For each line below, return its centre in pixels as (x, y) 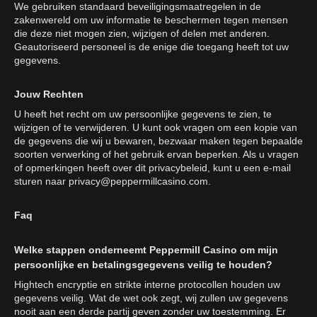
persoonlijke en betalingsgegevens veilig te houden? (143, 265)
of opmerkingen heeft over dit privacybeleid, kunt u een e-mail (152, 168)
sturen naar (41, 181)
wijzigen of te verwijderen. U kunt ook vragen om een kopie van (156, 127)
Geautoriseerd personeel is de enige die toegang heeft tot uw (151, 47)
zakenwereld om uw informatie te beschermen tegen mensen (151, 20)
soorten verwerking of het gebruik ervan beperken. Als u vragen (156, 154)
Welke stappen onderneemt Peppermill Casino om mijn (146, 250)
